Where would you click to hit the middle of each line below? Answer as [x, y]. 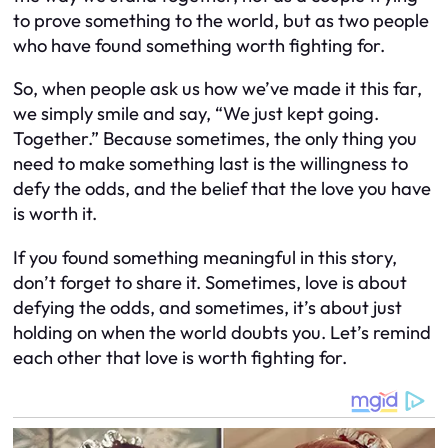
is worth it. [55, 214]
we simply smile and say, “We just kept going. [196, 114]
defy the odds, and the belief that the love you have [222, 189]
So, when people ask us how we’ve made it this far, [217, 89]
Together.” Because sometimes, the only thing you [215, 139]
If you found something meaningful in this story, [205, 257]
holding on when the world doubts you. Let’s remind [222, 332]
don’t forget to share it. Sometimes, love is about [210, 282]
